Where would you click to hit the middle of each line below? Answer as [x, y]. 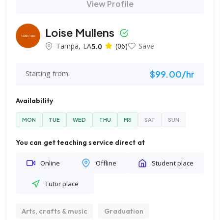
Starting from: [48, 73]
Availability [34, 101]
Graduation [124, 211]
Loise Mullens [81, 32]
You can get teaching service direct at [80, 142]
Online [50, 163]
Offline [106, 163]
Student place [173, 163]
